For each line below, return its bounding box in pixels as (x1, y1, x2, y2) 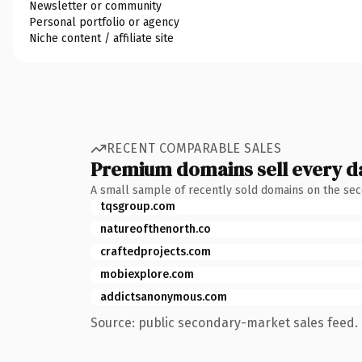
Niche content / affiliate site (29, 31, 174, 45)
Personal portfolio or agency (29, 15, 179, 29)
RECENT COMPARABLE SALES (107, 141, 282, 156)
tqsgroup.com (100, 199, 175, 213)
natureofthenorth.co (100, 221, 211, 236)
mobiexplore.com (100, 267, 194, 281)
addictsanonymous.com (100, 289, 227, 304)
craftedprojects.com (100, 244, 211, 259)
